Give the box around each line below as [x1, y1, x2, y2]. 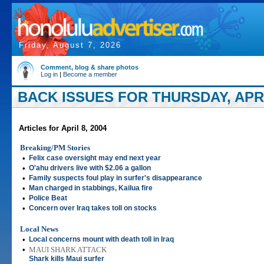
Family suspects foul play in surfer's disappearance [29, 174, 202, 182]
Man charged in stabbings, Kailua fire [29, 184, 153, 192]
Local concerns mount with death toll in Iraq [29, 235, 174, 243]
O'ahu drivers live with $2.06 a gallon [29, 164, 151, 172]
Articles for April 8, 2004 [19, 124, 107, 133]
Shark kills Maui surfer [29, 255, 104, 263]
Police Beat [29, 194, 67, 202]
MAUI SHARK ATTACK [29, 245, 107, 254]
